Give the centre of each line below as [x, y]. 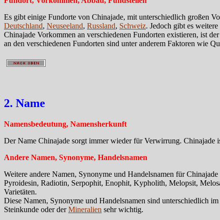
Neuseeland [65, 26]
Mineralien [85, 209]
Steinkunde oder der [36, 209]
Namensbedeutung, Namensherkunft [65, 124]
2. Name [25, 103]
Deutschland [23, 26]
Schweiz [133, 26]
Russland [101, 26]
